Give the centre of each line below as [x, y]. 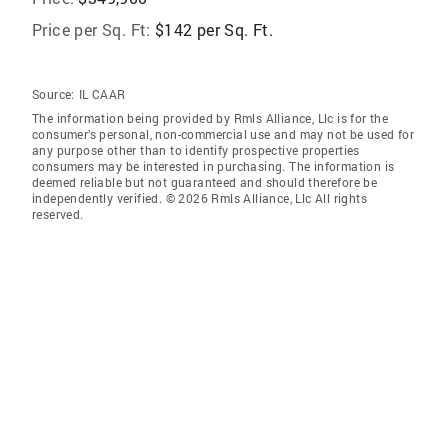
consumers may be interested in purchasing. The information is [213, 166]
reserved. [58, 214]
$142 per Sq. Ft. [214, 29]
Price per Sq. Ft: [91, 29]
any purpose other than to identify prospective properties [196, 150]
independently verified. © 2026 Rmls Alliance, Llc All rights [199, 198]
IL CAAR [102, 94]
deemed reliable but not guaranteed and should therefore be [205, 182]
